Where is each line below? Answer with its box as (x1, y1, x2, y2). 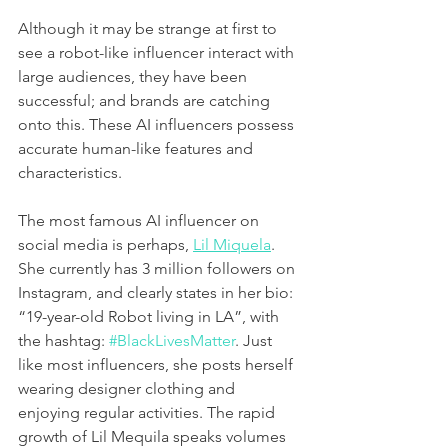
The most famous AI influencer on (18, 210, 263, 230)
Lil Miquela (193, 234, 271, 254)
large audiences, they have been (18, 66, 251, 86)
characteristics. (18, 162, 126, 182)
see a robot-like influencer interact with (18, 42, 298, 62)
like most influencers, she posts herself (18, 354, 297, 374)
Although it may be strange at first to (18, 18, 281, 38)
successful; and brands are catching (18, 90, 274, 110)
